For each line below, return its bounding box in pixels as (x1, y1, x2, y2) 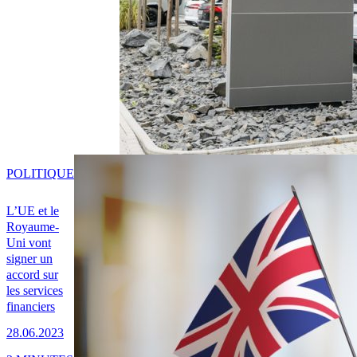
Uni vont (6, 236, 51, 250)
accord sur (6, 268, 58, 282)
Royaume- (6, 220, 59, 234)
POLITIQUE (6, 167, 74, 181)
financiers (6, 300, 55, 314)
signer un (6, 252, 53, 266)
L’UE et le (6, 204, 59, 218)
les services (6, 284, 63, 298)
